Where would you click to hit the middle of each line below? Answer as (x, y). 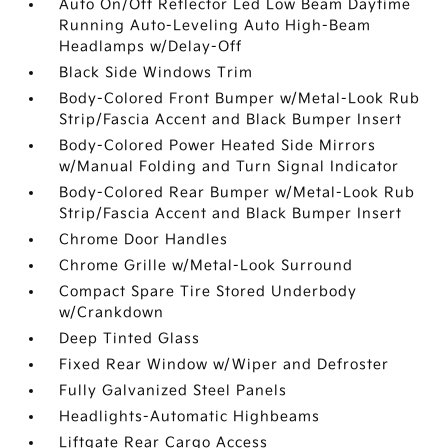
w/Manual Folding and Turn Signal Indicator (229, 166)
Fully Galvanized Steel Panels (173, 390)
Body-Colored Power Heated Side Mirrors (218, 145)
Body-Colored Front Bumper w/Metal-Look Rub (240, 98)
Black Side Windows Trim (156, 72)
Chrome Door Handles (144, 239)
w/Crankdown (112, 312)
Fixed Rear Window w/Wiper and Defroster (224, 364)
